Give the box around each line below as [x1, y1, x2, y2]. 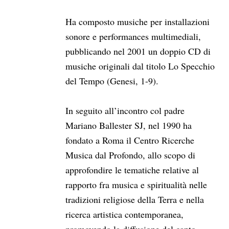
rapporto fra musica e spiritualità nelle [65, 178, 207, 191]
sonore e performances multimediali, [65, 30, 201, 42]
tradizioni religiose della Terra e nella [65, 193, 204, 205]
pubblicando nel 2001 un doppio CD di [65, 45, 211, 57]
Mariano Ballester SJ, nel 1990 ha [65, 119, 192, 131]
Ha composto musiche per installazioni [65, 15, 210, 28]
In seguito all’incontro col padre [65, 104, 185, 117]
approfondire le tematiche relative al [65, 164, 199, 176]
